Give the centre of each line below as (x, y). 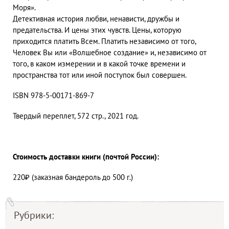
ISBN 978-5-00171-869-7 (53, 96)
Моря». (24, 8)
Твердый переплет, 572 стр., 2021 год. (76, 116)
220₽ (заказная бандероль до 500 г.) (73, 177)
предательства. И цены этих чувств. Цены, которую (97, 30)
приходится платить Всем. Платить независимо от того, (104, 41)
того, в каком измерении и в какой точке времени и (99, 64)
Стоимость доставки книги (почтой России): (86, 157)
